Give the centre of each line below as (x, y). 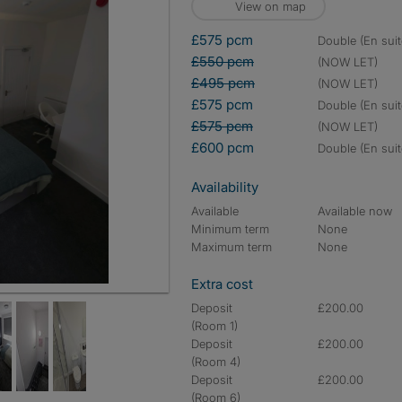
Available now (355, 211)
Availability (225, 187)
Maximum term (232, 247)
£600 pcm (223, 148)
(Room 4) (216, 362)
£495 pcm (223, 83)
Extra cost (222, 284)
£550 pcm (223, 61)
